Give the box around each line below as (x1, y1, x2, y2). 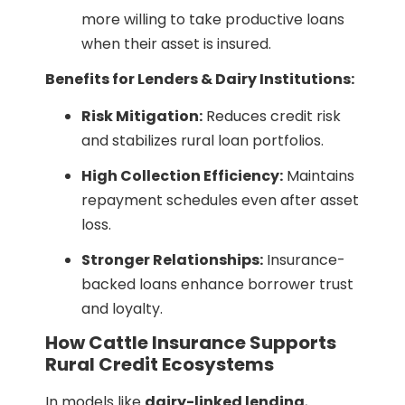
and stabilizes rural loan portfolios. (81, 130, 324, 152)
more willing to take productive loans (81, 8, 344, 30)
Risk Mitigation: (81, 106, 202, 127)
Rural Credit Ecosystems (45, 352, 274, 378)
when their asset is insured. (81, 33, 271, 54)
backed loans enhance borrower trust (81, 274, 353, 296)
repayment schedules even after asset (81, 190, 359, 212)
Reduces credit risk (202, 106, 341, 127)
